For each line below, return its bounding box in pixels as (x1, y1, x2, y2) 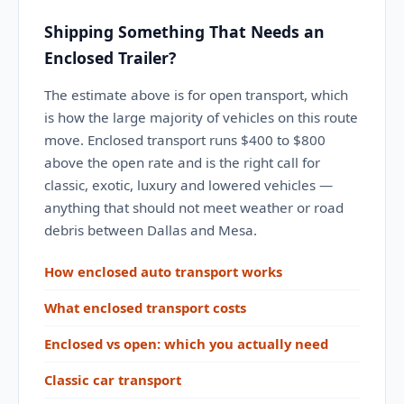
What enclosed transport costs (44, 298, 246, 317)
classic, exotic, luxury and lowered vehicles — (44, 176, 333, 194)
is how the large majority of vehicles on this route (44, 108, 358, 126)
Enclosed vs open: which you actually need (44, 335, 328, 353)
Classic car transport (44, 371, 181, 389)
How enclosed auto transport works (44, 262, 282, 280)
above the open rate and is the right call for (44, 153, 320, 171)
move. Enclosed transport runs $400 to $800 (44, 131, 326, 149)
